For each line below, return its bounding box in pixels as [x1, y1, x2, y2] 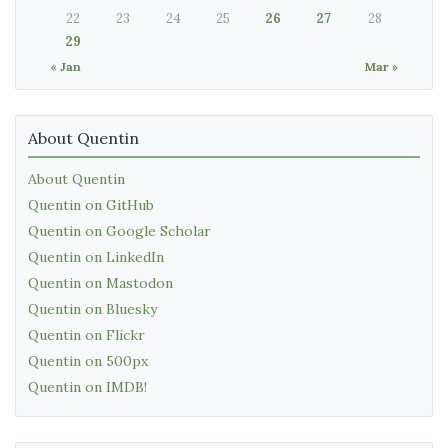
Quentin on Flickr [28, 325, 145, 344]
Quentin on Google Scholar [28, 221, 211, 240]
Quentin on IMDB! [28, 377, 147, 396]
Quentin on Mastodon [28, 273, 173, 292]
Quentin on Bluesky [28, 299, 157, 318]
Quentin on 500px [28, 351, 148, 370]
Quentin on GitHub [28, 195, 154, 214]
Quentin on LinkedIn [28, 247, 164, 266]
